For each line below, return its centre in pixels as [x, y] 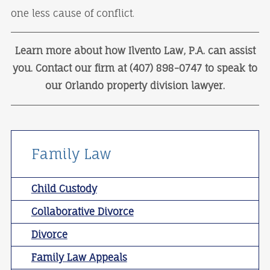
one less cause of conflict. [72, 13]
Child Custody [64, 189]
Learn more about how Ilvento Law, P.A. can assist [135, 51]
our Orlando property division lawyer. [135, 86]
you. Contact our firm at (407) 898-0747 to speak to [135, 68]
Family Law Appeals [79, 258]
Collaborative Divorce [82, 212]
